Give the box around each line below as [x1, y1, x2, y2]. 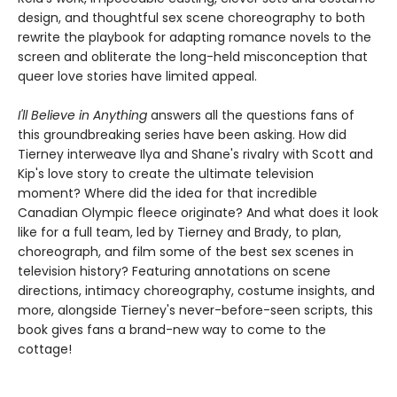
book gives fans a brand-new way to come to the [18, 320, 326, 339]
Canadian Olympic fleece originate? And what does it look [18, 203, 378, 222]
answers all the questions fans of [147, 105, 354, 124]
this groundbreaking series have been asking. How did [18, 125, 346, 144]
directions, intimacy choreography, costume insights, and [18, 281, 375, 300]
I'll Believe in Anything [18, 105, 147, 124]
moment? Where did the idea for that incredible [18, 183, 317, 202]
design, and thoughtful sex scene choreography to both [18, 8, 365, 27]
